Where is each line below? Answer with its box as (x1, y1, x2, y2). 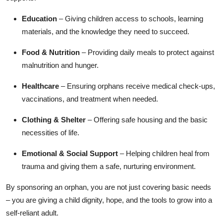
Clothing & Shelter (22, 115, 86, 124)
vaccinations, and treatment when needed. (22, 94, 158, 103)
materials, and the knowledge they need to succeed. (22, 27, 189, 36)
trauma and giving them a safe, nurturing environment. (22, 162, 196, 170)
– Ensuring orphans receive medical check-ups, (59, 81, 215, 90)
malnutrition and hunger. (22, 60, 99, 69)
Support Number (7, 52, 70, 62)
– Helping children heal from (118, 149, 210, 158)
